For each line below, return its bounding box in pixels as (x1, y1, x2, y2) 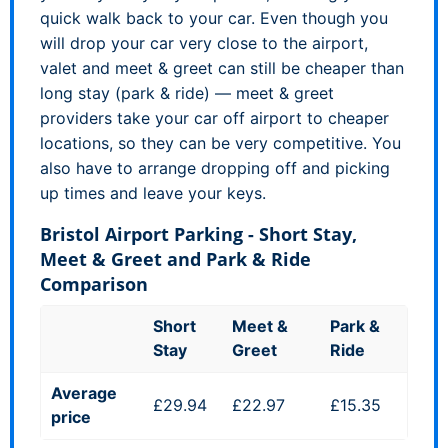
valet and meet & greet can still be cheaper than (40, 57, 404, 78)
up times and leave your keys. (40, 182, 266, 203)
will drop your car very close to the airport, (40, 32, 368, 53)
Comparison (40, 271, 148, 296)
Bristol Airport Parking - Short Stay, (40, 221, 357, 246)
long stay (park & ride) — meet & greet (40, 82, 334, 103)
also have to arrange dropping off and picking (40, 157, 390, 178)
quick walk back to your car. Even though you (40, 7, 388, 28)
